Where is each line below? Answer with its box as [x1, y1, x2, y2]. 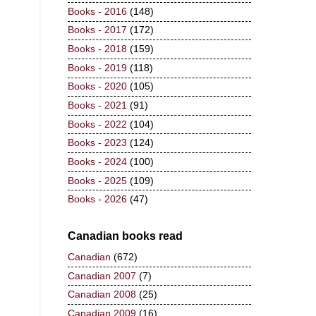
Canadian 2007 [68, 270, 136, 281]
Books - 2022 [68, 119, 127, 130]
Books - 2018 [68, 44, 127, 55]
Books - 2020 [68, 81, 127, 92]
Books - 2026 [68, 194, 127, 205]
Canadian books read [68, 230, 183, 243]
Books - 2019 [68, 62, 127, 73]
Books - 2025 [68, 175, 127, 186]
